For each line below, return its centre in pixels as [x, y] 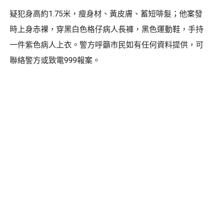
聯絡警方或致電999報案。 [55, 60]
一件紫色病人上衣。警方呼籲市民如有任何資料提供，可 [107, 45]
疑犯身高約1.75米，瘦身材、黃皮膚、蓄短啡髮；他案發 [106, 14]
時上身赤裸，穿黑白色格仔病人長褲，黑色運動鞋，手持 [107, 29]
